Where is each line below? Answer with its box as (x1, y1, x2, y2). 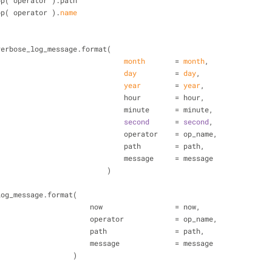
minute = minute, (124, 104, 213, 114)
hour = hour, (124, 92, 205, 102)
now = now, (90, 202, 200, 211)
